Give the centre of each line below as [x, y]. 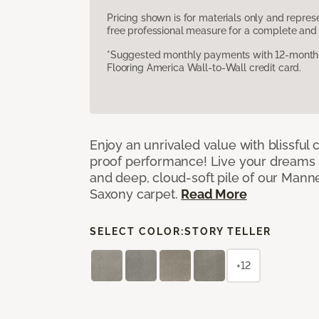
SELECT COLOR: [137, 231]
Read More [214, 194]
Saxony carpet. [136, 194]
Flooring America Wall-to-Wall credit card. [204, 67]
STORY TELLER [228, 231]
